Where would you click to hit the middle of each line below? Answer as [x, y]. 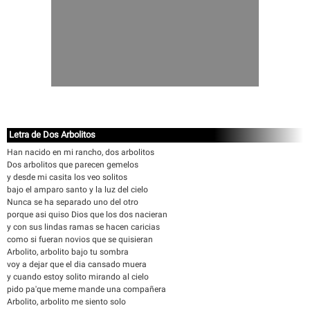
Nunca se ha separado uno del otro [73, 202]
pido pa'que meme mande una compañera [86, 289]
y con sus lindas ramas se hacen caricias [83, 227]
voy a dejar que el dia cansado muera [77, 264]
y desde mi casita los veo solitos [67, 177]
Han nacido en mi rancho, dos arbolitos [81, 152]
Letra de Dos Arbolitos [52, 135]
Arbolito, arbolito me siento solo [66, 302]
